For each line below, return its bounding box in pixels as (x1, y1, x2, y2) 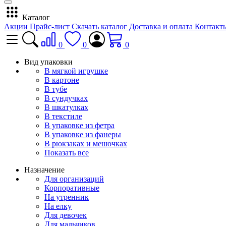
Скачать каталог (72, 22, 129, 31)
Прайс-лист (30, 22, 72, 31)
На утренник (44, 192, 89, 201)
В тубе (44, 84, 67, 93)
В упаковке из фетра (44, 121, 115, 130)
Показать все (44, 148, 89, 157)
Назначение (24, 165, 65, 174)
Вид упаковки (24, 57, 73, 66)
